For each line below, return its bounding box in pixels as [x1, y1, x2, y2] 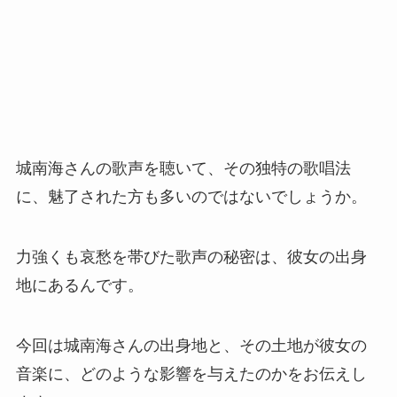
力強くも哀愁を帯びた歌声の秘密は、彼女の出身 [15, 248, 367, 267]
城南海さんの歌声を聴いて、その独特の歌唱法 [15, 160, 351, 178]
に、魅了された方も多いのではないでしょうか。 [15, 188, 367, 206]
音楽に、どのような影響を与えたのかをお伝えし [15, 365, 367, 384]
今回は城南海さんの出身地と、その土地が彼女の [15, 337, 367, 355]
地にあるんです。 [15, 276, 144, 295]
